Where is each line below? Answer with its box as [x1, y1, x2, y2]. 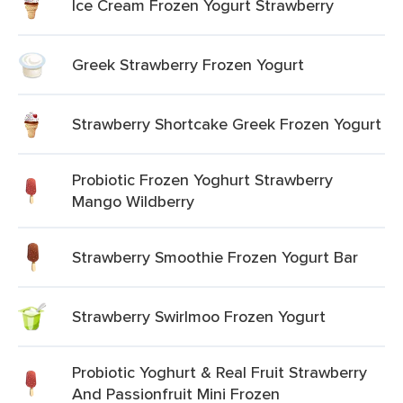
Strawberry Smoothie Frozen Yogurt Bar [72, 246, 358, 268]
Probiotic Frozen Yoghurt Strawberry [72, 168, 333, 191]
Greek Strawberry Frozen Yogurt [72, 53, 304, 76]
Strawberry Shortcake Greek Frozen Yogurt [72, 112, 381, 135]
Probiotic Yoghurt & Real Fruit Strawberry [72, 361, 367, 383]
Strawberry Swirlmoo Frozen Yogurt [72, 305, 326, 327]
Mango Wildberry [72, 190, 194, 212]
